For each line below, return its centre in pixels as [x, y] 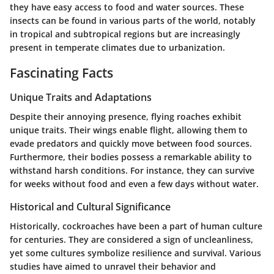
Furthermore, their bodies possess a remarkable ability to [131, 157]
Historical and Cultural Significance [90, 207]
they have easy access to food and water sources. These [127, 7]
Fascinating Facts [61, 73]
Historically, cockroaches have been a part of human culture [136, 226]
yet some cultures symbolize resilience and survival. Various [135, 253]
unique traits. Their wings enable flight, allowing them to [129, 130]
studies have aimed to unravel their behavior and [113, 267]
